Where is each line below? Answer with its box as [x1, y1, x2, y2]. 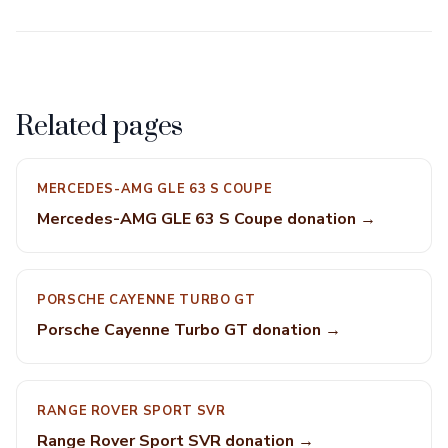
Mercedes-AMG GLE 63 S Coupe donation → [37, 208, 376, 230]
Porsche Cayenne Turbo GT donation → [37, 319, 341, 341]
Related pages [16, 110, 184, 144]
